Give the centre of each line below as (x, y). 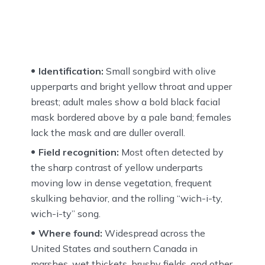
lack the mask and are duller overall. (108, 132)
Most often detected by (171, 152)
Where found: (70, 233)
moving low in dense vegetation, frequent (121, 182)
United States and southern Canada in (114, 248)
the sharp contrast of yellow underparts (117, 167)
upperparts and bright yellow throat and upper (131, 86)
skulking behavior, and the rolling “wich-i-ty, (127, 198)
